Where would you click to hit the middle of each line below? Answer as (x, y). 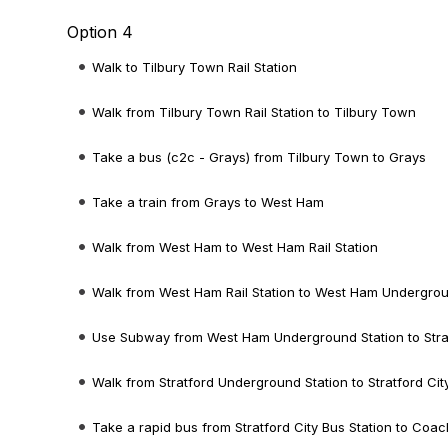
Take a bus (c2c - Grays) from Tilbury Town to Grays (259, 157)
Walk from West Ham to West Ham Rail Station (235, 247)
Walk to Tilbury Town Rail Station (195, 67)
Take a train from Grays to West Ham (208, 202)
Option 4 (100, 32)
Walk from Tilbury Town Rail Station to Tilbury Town (254, 112)
